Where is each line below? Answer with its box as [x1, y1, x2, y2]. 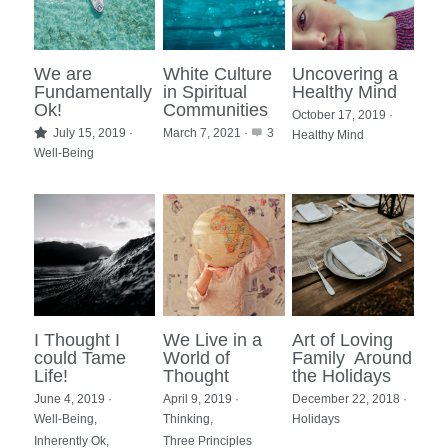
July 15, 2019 [53, 126, 126, 141]
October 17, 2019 [292, 108, 387, 123]
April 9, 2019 [163, 391, 233, 406]
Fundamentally [34, 82, 152, 103]
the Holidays [292, 365, 392, 386]
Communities [163, 100, 269, 121]
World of [163, 347, 231, 368]
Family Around [292, 347, 413, 368]
